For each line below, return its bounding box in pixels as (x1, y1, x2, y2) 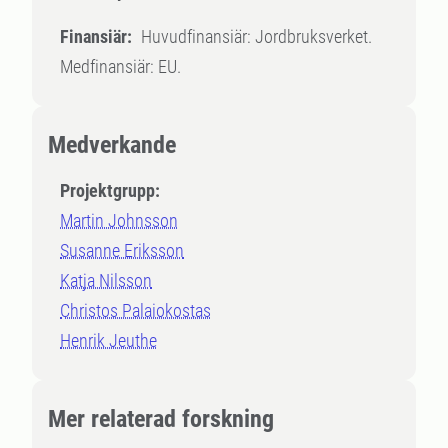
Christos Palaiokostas (60, 300, 211, 321)
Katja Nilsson (60, 270, 152, 291)
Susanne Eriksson (60, 240, 184, 261)
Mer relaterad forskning (48, 405, 274, 433)
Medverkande (48, 131, 176, 159)
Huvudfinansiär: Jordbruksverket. (141, 26, 372, 47)
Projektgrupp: (60, 180, 160, 201)
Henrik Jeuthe (60, 330, 157, 351)
